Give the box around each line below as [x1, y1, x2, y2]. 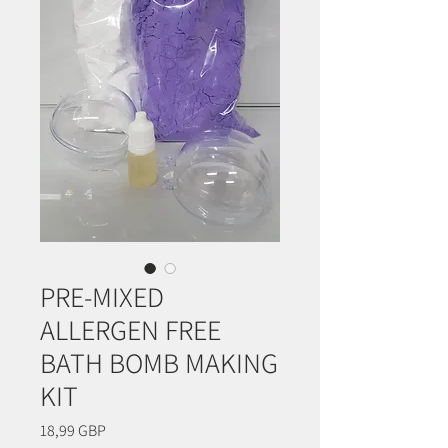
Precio [105, 419, 147, 441]
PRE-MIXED [40, 278, 164, 316]
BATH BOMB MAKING [40, 344, 278, 382]
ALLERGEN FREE [40, 311, 221, 349]
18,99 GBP [40, 420, 106, 442]
